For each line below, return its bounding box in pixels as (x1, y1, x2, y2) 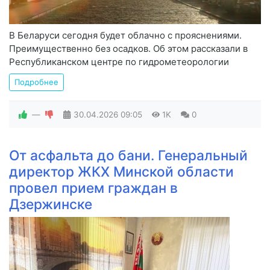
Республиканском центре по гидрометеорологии (9, 56, 229, 68)
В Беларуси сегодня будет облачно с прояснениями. (9, 30, 242, 42)
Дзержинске (9, 196, 92, 213)
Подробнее (14, 77, 58, 87)
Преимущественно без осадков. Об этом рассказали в (9, 43, 248, 55)
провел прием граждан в (9, 180, 178, 196)
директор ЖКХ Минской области (9, 163, 234, 180)
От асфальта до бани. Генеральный (9, 147, 248, 164)
